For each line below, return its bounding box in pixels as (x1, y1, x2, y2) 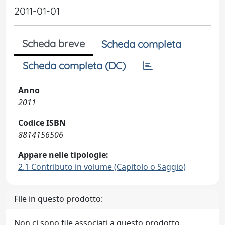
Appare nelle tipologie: (18, 149, 108, 160)
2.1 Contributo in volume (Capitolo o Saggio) (18, 161, 186, 172)
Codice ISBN (18, 117, 66, 128)
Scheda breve (22, 37, 85, 50)
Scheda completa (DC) (23, 59, 126, 72)
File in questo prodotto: (14, 193, 103, 204)
